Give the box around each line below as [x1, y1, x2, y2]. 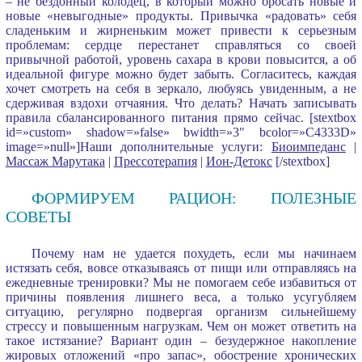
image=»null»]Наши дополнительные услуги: [5, 139, 271, 154]
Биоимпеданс [271, 139, 346, 154]
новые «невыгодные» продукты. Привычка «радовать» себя [5, 8, 357, 23]
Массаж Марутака [5, 154, 105, 168]
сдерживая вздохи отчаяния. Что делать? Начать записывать [5, 95, 357, 110]
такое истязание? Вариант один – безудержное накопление [5, 333, 357, 347]
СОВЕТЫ [5, 207, 71, 225]
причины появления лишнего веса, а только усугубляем [5, 289, 357, 304]
